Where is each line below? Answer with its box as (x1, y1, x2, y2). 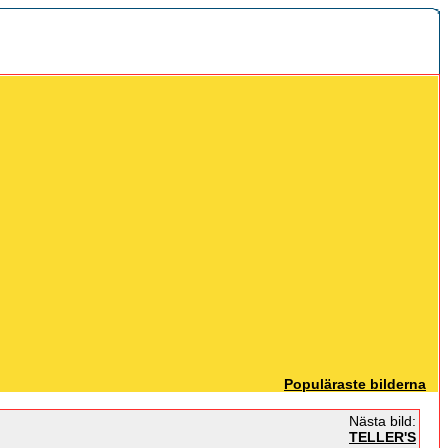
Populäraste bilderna (284, 376, 426, 392)
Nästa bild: (345, 413, 416, 429)
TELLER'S (349, 429, 416, 445)
